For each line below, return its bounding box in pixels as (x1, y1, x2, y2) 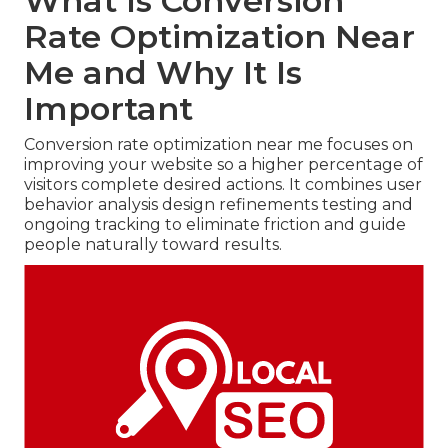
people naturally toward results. (24, 235, 282, 255)
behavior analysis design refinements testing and (24, 195, 413, 215)
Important (24, 89, 193, 129)
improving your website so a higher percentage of (24, 155, 423, 175)
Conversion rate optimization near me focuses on (24, 135, 413, 155)
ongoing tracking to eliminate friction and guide (24, 215, 406, 235)
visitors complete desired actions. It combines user (24, 175, 422, 195)
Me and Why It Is (24, 53, 302, 93)
